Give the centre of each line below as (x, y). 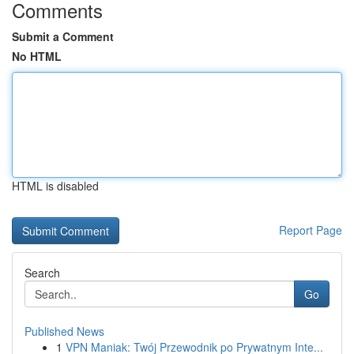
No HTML (37, 56)
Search (42, 273)
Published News (64, 331)
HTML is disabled (55, 186)
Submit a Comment (63, 36)
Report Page (311, 230)
